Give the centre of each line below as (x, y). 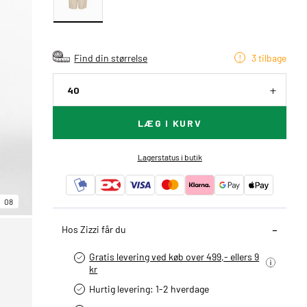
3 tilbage (269, 58)
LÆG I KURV (170, 123)
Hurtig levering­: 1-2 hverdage (149, 288)
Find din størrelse (111, 58)
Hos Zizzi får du (94, 229)
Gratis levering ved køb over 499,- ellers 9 (174, 256)
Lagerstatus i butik (170, 157)
